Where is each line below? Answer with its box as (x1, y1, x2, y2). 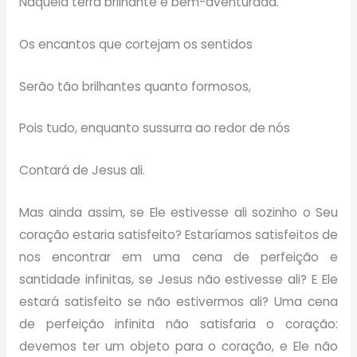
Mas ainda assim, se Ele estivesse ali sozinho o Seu (18, 203, 339, 221)
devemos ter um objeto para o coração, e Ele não (18, 337, 339, 355)
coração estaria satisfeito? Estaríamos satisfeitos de (18, 226, 339, 243)
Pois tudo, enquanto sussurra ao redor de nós (18, 120, 290, 137)
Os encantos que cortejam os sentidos (18, 35, 253, 53)
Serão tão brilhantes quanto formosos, (18, 77, 251, 95)
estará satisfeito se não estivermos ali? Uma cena (18, 292, 339, 310)
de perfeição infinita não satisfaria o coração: (18, 315, 339, 332)
